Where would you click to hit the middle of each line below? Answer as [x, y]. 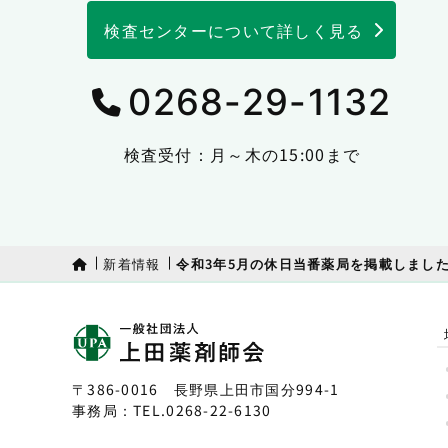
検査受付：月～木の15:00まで [242, 153]
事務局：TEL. [119, 410]
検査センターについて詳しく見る [234, 29]
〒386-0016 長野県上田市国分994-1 [206, 389]
